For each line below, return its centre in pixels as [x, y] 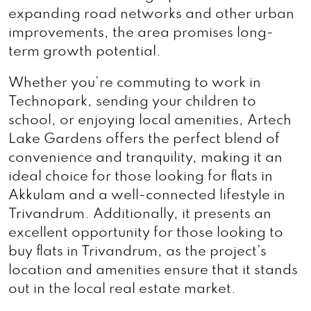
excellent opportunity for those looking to [146, 233]
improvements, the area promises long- [141, 33]
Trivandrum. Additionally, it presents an [140, 215]
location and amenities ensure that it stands [153, 271]
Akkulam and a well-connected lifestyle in [147, 196]
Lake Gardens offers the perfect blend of [144, 140]
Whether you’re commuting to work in [135, 83]
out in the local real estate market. [122, 289]
